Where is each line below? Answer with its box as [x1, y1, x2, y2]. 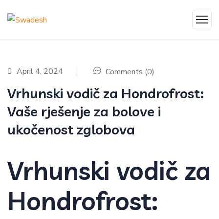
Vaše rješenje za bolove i [7, 103, 161, 120]
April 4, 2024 [17, 66, 63, 77]
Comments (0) [104, 66, 154, 77]
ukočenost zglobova [7, 121, 135, 138]
